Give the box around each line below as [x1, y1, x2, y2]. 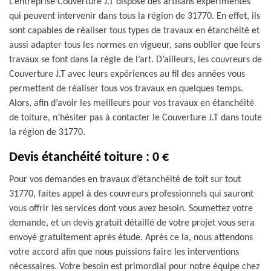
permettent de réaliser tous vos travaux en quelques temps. [9, 84, 243, 94]
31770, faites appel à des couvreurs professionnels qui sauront [9, 189, 253, 199]
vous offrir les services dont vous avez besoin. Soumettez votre [9, 204, 253, 214]
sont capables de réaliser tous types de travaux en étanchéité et [9, 26, 260, 36]
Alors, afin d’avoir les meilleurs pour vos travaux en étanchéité [9, 99, 254, 108]
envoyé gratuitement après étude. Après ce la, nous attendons [9, 233, 253, 243]
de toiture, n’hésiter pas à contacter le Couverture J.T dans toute [9, 113, 262, 123]
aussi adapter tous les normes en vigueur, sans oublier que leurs [9, 41, 260, 50]
